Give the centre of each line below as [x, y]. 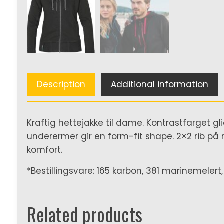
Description [61, 85]
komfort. [44, 150]
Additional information [159, 85]
